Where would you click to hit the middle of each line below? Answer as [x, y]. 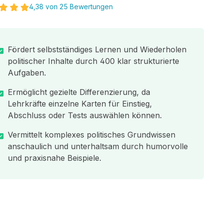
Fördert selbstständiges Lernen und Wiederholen [97, 49]
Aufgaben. [27, 73]
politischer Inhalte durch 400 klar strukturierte [93, 61]
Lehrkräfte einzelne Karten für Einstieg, [80, 104]
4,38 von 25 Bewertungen [71, 7]
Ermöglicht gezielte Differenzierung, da [79, 92]
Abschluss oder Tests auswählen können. [85, 115]
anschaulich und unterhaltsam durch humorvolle [98, 146]
